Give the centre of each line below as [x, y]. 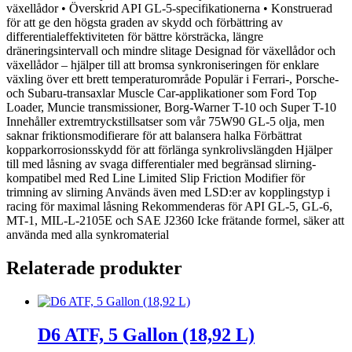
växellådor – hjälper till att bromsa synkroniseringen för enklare [163, 65]
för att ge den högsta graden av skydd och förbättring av [145, 23]
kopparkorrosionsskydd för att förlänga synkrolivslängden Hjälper [169, 150]
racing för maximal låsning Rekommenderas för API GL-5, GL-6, [169, 207]
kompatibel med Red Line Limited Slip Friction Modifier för [156, 178]
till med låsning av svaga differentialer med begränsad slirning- [161, 164]
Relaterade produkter [94, 268]
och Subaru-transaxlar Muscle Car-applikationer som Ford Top [161, 93]
